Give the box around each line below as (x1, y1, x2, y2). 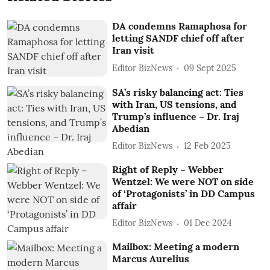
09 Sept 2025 (184, 62, 237, 74)
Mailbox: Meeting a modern (112, 240, 240, 253)
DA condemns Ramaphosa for (112, 20, 248, 32)
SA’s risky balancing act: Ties (112, 86, 244, 98)
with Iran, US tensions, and (112, 98, 237, 110)
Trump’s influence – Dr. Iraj (112, 110, 240, 122)
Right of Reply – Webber (112, 163, 224, 175)
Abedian (112, 122, 150, 134)
